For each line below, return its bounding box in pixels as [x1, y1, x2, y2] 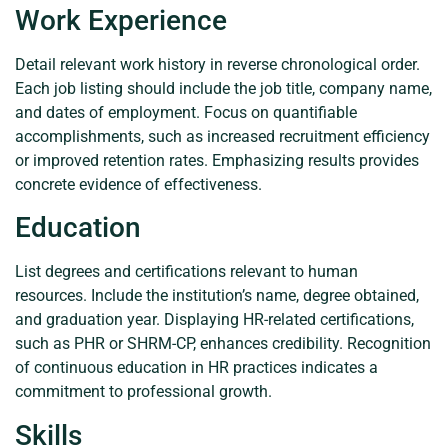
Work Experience [15, 3, 227, 37]
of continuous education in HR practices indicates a [15, 358, 378, 378]
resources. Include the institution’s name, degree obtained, [15, 286, 419, 306]
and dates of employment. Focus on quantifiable [15, 102, 357, 122]
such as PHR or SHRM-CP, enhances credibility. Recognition [15, 334, 431, 354]
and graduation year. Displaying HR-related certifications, [15, 310, 414, 330]
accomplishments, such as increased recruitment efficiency [15, 126, 430, 146]
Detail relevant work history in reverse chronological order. [15, 54, 420, 74]
